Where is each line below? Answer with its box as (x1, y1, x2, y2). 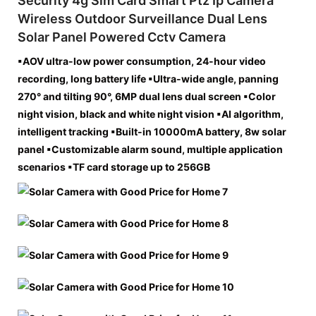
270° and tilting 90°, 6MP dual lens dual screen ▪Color (18, 90, 276, 102)
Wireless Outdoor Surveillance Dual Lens (18, 11, 267, 26)
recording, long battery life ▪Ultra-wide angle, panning (18, 72, 279, 85)
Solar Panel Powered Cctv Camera (18, 29, 226, 44)
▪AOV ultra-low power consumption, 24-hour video (18, 54, 266, 67)
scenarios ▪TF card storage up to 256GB (18, 160, 210, 173)
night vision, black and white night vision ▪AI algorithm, (18, 107, 284, 120)
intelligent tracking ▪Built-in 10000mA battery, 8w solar (18, 125, 286, 138)
